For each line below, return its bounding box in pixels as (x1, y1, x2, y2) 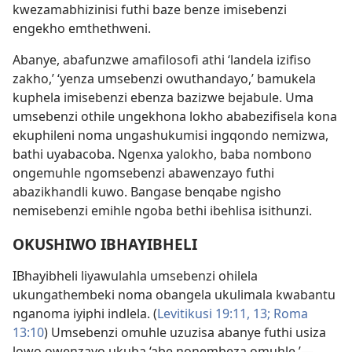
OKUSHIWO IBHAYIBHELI (13, 233, 197, 255)
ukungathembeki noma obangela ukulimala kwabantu (13, 285, 335, 303)
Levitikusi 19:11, (157, 304, 250, 322)
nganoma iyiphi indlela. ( (13, 304, 157, 322)
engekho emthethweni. (13, 19, 151, 37)
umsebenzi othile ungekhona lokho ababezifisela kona (13, 107, 337, 125)
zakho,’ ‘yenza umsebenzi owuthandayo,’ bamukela (13, 69, 316, 87)
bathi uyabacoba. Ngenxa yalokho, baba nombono (13, 145, 312, 163)
